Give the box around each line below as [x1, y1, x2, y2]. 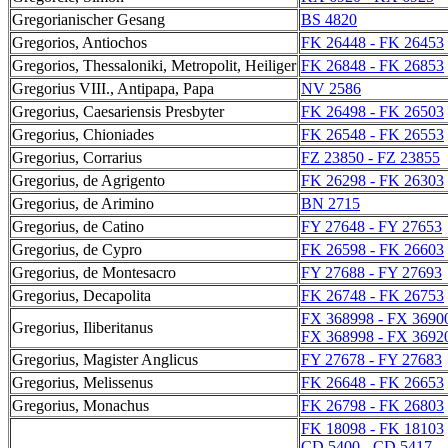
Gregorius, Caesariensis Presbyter [12, 103, 224, 120]
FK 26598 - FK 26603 [301, 241, 444, 258]
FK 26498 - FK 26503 [301, 103, 444, 120]
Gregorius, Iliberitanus [12, 319, 153, 336]
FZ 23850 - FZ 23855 [301, 149, 440, 166]
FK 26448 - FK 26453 [301, 34, 444, 51]
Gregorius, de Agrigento [12, 172, 165, 189]
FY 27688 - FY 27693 [301, 264, 442, 281]
